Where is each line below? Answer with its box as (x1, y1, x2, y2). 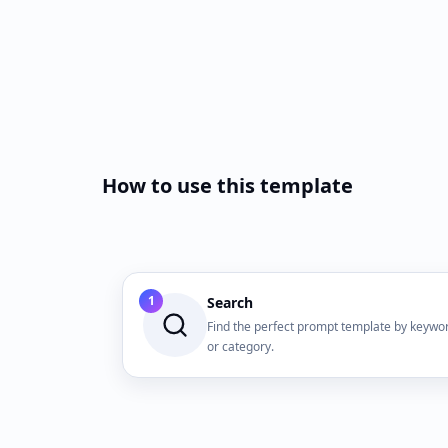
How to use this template (102, 172, 353, 199)
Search (207, 293, 253, 312)
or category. (207, 338, 274, 355)
